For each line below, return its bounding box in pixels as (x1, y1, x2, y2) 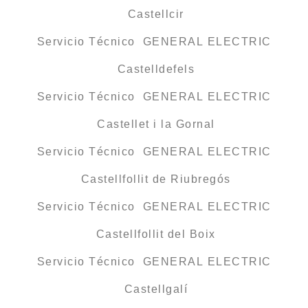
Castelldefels (113, 63, 195, 76)
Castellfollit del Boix (92, 228, 216, 241)
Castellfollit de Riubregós (77, 173, 231, 186)
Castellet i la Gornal (93, 118, 215, 131)
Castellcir (124, 8, 184, 21)
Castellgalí (120, 283, 188, 296)
